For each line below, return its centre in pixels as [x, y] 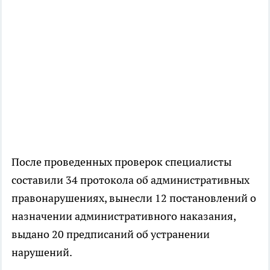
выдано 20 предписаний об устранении [111, 234]
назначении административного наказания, [124, 216]
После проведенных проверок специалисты [121, 162]
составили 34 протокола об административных [130, 180]
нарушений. [42, 253]
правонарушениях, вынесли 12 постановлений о [134, 198]
